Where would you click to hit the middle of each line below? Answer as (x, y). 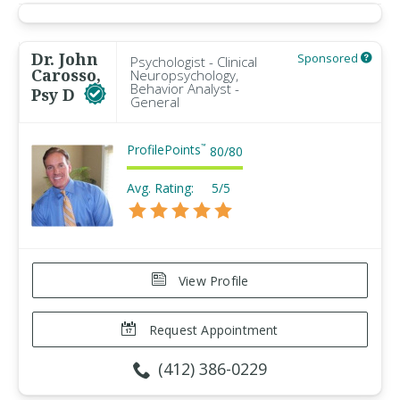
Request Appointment (212, 330)
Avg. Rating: (160, 188)
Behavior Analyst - (185, 88)
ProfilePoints (164, 150)
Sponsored (329, 58)
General (155, 102)
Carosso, (66, 75)
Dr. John (65, 59)
